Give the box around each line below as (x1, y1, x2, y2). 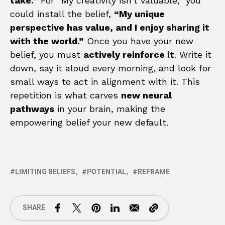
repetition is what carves (10, 89, 121, 100)
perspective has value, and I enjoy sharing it (10, 22, 209, 33)
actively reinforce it (83, 49, 174, 60)
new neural (121, 89, 172, 100)
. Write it (174, 49, 211, 60)
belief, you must (10, 49, 83, 60)
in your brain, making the (54, 103, 165, 114)
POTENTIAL (87, 166, 126, 177)
